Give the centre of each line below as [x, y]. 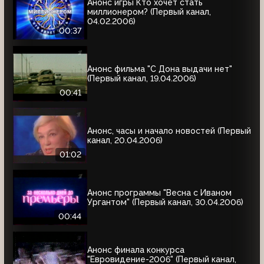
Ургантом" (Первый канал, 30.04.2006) [165, 202]
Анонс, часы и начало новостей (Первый [169, 131]
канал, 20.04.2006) [125, 140]
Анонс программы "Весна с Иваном [159, 192]
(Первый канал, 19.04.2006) [142, 78]
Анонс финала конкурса [136, 250]
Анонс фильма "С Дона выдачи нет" [160, 69]
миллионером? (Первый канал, [149, 11]
